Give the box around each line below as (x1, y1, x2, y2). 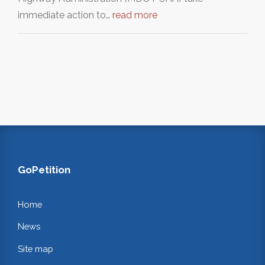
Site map (18, 244, 53, 254)
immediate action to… (18, 9, 112, 21)
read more (112, 9, 157, 21)
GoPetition (18, 163, 70, 176)
